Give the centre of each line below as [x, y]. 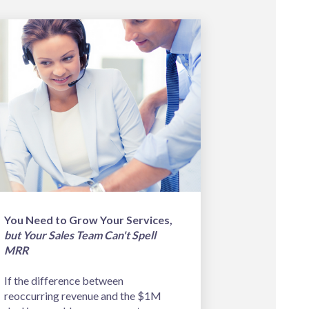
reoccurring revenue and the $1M [83, 296]
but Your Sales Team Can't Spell [80, 235]
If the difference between [64, 281]
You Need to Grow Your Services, [88, 220]
